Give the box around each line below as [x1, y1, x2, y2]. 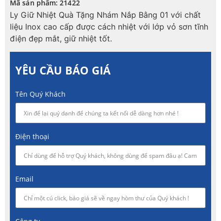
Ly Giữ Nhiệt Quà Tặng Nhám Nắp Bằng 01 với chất [10, 10, 201, 20]
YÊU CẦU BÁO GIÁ [15, 62, 110, 77]
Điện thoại [15, 131, 49, 141]
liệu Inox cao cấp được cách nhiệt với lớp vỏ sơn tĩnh [10, 22, 208, 32]
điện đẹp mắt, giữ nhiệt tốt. [10, 34, 112, 44]
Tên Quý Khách [15, 89, 66, 99]
